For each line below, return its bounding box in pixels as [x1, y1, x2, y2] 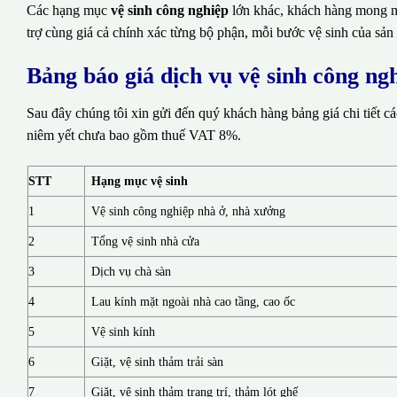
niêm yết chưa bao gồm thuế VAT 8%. [27, 128, 241, 144]
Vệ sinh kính [91, 324, 156, 339]
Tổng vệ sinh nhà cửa [91, 234, 200, 249]
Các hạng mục [27, 2, 111, 18]
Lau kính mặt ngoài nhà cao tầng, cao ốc [91, 294, 296, 309]
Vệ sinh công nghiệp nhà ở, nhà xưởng [91, 204, 286, 219]
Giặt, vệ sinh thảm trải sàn [91, 354, 224, 370]
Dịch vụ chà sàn [91, 264, 172, 279]
